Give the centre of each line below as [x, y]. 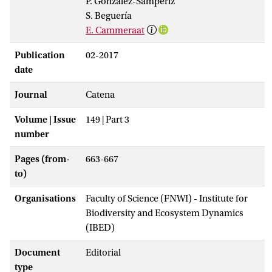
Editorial [103, 252]
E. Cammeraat [115, 30]
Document [37, 252]
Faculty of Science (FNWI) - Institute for [167, 198]
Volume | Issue [45, 119]
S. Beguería [109, 15]
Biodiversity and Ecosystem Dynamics [165, 213]
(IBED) [100, 227]
